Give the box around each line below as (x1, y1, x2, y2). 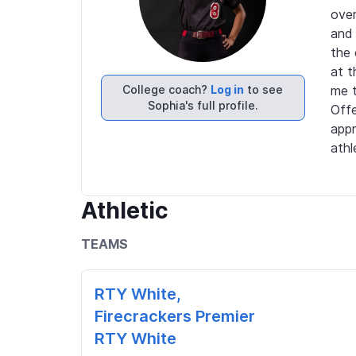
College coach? (122, 82, 211, 96)
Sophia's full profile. (147, 98, 258, 112)
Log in (211, 82, 245, 96)
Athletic (81, 196, 168, 224)
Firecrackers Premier (95, 306, 255, 326)
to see (244, 82, 284, 96)
